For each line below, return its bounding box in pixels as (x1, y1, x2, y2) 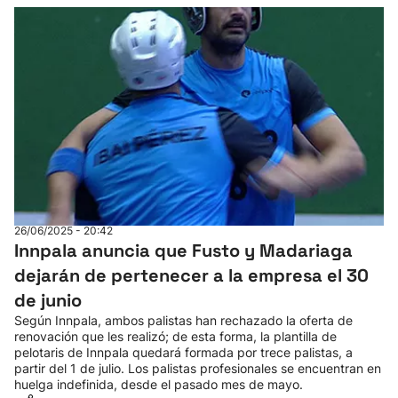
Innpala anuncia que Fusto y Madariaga (14, 239, 353, 262)
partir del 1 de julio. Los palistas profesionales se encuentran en (14, 361, 381, 376)
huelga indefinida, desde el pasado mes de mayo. (14, 377, 303, 392)
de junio (14, 289, 82, 312)
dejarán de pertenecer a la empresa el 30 (14, 264, 369, 287)
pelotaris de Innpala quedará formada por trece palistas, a (14, 345, 353, 360)
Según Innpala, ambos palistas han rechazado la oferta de (14, 313, 353, 328)
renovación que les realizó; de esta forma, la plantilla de (14, 329, 337, 344)
